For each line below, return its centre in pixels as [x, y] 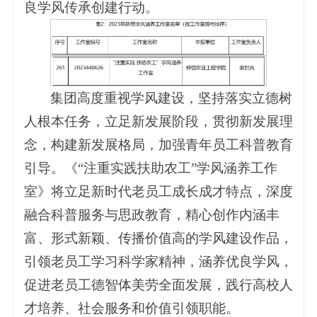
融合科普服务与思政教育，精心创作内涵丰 [151, 214]
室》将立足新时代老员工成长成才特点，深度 [158, 191]
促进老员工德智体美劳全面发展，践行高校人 [158, 284]
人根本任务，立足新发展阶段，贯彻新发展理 [158, 121]
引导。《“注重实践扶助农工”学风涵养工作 [150, 168]
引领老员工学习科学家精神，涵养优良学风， [158, 261]
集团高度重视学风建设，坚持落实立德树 [172, 98]
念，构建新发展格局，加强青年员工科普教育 [158, 144]
